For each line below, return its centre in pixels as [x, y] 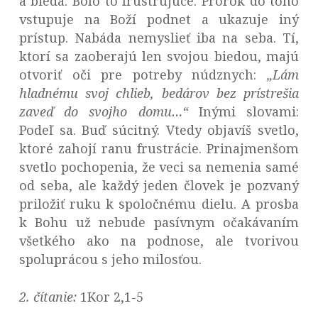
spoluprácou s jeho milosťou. [110, 259]
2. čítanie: [49, 297]
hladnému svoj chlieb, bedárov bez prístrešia [159, 93]
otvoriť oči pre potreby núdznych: [143, 75]
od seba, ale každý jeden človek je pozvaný [159, 186]
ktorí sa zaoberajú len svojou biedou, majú [159, 56]
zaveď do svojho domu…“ [109, 112]
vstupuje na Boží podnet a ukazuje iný [159, 20]
